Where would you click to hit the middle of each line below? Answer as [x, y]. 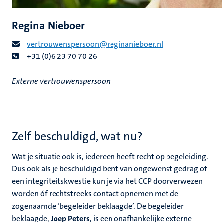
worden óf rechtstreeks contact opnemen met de [95, 194]
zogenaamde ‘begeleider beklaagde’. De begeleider [98, 206]
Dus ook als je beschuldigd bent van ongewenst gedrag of [110, 169]
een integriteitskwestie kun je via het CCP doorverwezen [107, 181]
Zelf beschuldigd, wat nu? [78, 136]
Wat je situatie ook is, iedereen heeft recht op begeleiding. [110, 156]
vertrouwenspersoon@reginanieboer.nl [95, 44]
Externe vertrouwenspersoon [61, 81]
